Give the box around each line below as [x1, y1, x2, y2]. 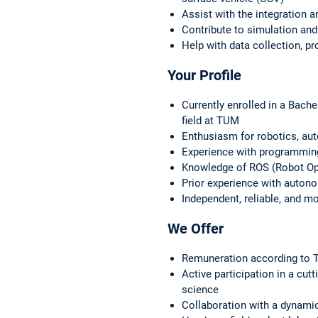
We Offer [168, 219, 224, 237]
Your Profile [168, 66, 241, 84]
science [182, 283, 219, 296]
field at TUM [182, 114, 239, 127]
